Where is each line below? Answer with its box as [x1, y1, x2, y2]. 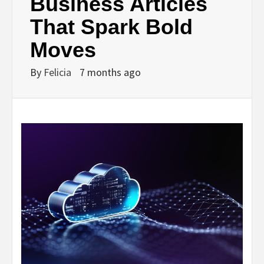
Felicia [44, 65, 74, 79]
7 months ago [80, 65, 141, 79]
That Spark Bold [30, 15, 193, 39]
